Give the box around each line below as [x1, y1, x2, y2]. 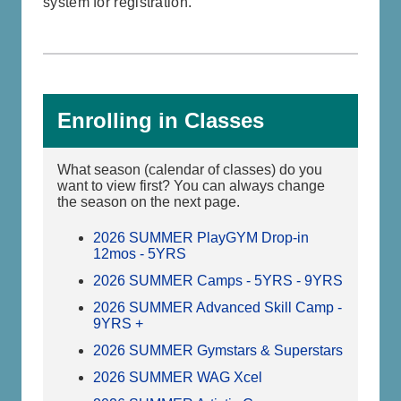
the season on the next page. [57, 194, 240, 209]
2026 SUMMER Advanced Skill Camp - [93, 300, 342, 315]
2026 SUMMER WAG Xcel [93, 370, 262, 385]
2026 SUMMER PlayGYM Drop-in [93, 230, 309, 245]
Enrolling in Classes [57, 108, 264, 132]
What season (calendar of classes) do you [57, 162, 322, 177]
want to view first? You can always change [57, 178, 325, 193]
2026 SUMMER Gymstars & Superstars [93, 343, 343, 358]
